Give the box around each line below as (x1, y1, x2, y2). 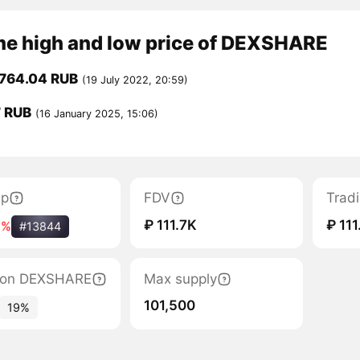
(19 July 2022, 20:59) (81, 73, 188, 86)
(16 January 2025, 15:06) (35, 107, 158, 120)
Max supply (143, 270, 217, 287)
